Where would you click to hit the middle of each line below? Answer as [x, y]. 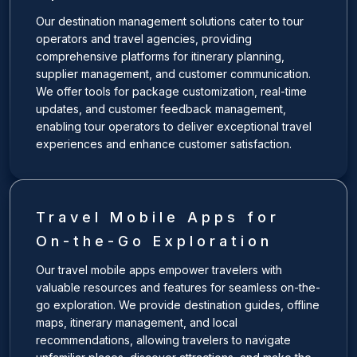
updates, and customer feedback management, [161, 109]
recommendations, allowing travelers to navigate [163, 340]
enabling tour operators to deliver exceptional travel [174, 126]
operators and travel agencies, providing [144, 39]
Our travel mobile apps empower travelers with [159, 270]
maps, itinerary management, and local [137, 322]
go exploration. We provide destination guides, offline [178, 305]
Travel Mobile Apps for [158, 217]
